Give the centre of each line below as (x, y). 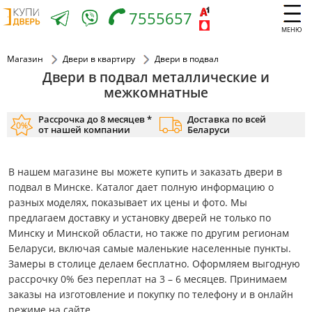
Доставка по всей (227, 119)
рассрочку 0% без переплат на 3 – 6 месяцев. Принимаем (148, 279)
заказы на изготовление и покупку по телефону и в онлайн (151, 295)
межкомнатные (156, 93)
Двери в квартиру (99, 58)
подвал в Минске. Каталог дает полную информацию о (141, 187)
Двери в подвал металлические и (156, 77)
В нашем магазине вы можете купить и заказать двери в (145, 172)
